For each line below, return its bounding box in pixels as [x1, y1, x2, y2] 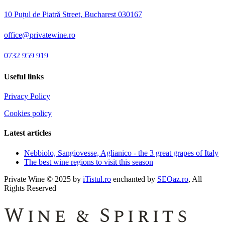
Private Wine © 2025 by [4, 174, 83, 183]
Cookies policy [4, 108, 52, 118]
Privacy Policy [4, 91, 50, 100]
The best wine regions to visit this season [24, 157, 153, 166]
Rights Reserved [4, 183, 56, 192]
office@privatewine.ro [4, 31, 75, 40]
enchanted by [111, 174, 157, 183]
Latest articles [4, 129, 51, 138]
